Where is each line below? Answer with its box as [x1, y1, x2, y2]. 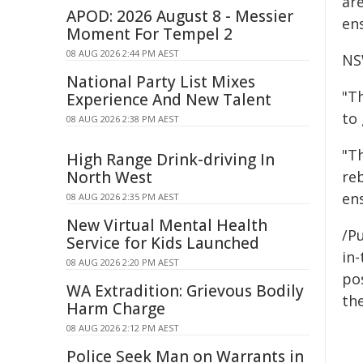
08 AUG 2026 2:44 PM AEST [66, 47, 179, 59]
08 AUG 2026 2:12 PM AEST [66, 322, 179, 334]
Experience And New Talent [66, 89, 271, 110]
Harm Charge [66, 298, 165, 319]
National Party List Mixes [66, 71, 255, 92]
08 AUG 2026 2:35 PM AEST [66, 190, 179, 203]
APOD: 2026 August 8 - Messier [66, 6, 293, 27]
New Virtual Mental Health [66, 215, 267, 236]
